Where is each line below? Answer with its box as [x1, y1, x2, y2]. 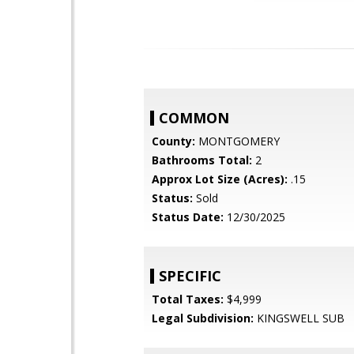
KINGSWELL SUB [254, 311, 345, 326]
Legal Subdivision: [152, 311, 254, 326]
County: [152, 134, 195, 149]
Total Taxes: [152, 292, 224, 307]
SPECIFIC [159, 266, 221, 285]
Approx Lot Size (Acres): [152, 171, 288, 186]
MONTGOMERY [195, 134, 280, 149]
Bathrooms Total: [152, 153, 252, 168]
